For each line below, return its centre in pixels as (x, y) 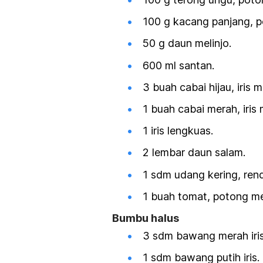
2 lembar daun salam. (194, 153)
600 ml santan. (178, 65)
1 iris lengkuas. (178, 131)
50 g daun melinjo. (187, 43)
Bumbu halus (146, 218)
